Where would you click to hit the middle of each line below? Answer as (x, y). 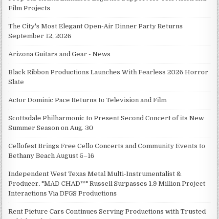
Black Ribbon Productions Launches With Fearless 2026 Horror (109, 72)
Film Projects (30, 8)
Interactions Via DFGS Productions (63, 194)
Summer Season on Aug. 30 (51, 128)
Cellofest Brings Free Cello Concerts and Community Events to (107, 146)
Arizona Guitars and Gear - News (60, 54)
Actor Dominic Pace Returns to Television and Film (88, 100)
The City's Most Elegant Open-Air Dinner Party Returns (96, 26)
